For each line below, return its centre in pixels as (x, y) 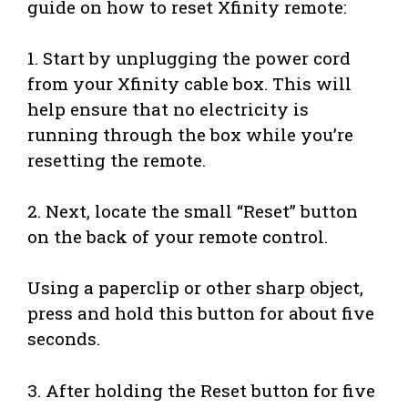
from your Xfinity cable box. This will (189, 83)
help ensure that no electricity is (168, 108)
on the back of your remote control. (178, 237)
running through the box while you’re (190, 134)
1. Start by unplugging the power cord (189, 57)
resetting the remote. (117, 159)
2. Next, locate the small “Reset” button (193, 211)
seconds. (64, 339)
